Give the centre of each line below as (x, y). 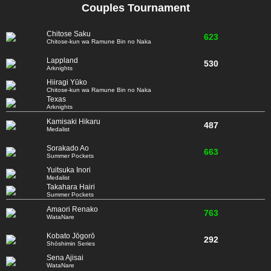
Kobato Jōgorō (71, 236)
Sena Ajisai (65, 258)
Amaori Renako (72, 210)
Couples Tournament (135, 8)
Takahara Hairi (71, 187)
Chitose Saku (69, 34)
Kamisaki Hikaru (73, 122)
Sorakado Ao (68, 149)
